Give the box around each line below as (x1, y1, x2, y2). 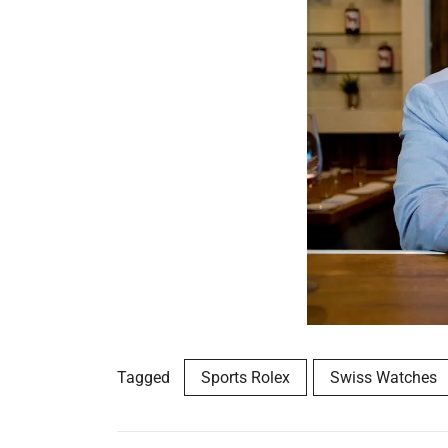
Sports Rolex (201, 367, 290, 387)
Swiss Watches (330, 367, 437, 387)
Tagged (117, 367, 174, 387)
